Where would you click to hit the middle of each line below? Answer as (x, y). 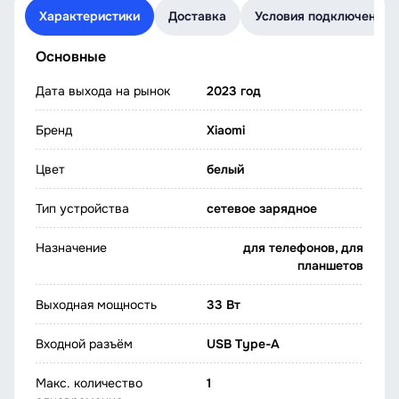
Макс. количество (89, 383)
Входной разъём (84, 344)
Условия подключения (322, 16)
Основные (71, 57)
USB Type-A (243, 344)
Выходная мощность (96, 305)
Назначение (71, 248)
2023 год (234, 91)
